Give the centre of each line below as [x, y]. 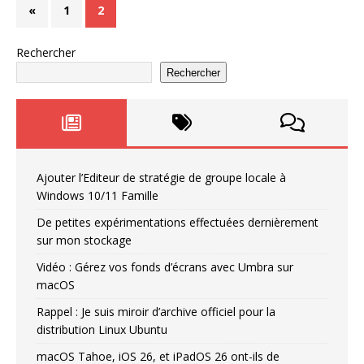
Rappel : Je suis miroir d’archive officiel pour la [156, 312]
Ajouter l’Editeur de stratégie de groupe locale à [161, 178]
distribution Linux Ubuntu [102, 330]
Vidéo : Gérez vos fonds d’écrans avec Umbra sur [165, 267]
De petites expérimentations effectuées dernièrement [178, 223]
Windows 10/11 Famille [97, 196]
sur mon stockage [84, 240]
